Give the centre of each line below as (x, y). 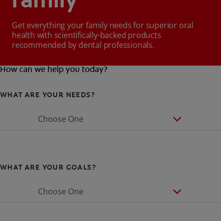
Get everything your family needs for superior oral (103, 25)
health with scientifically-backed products (87, 35)
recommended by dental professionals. (83, 45)
